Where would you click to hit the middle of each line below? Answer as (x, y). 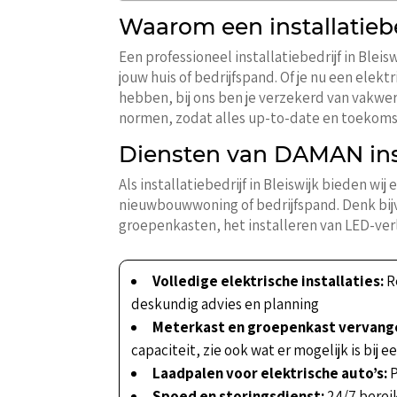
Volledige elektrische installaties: (269, 281)
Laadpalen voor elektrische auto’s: (270, 374)
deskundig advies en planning (226, 304)
